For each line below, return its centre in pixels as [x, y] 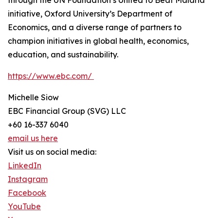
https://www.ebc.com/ [51, 76]
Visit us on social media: [52, 152]
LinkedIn [25, 166]
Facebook [27, 193]
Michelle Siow [33, 98]
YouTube [24, 207]
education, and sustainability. [63, 55]
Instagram [28, 179]
